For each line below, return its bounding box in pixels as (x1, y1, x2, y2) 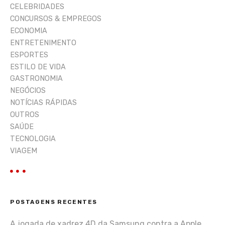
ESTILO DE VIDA (10, 62, 66, 71)
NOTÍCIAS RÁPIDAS (10, 98, 77, 107)
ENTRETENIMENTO (10, 38, 76, 47)
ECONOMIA (10, 26, 47, 35)
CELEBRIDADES (10, 3, 64, 12)
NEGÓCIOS (10, 86, 46, 95)
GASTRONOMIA (10, 74, 63, 83)
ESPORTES (10, 50, 48, 59)
